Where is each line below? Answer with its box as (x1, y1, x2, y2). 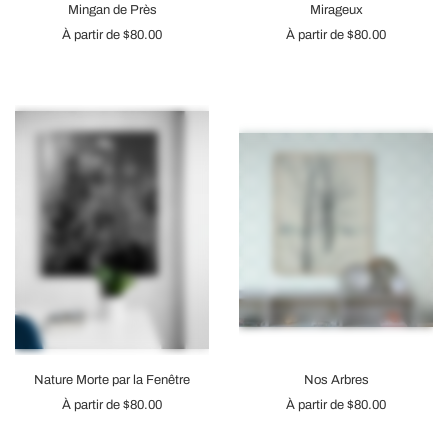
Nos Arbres (303, 373, 369, 387)
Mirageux (309, 3, 363, 17)
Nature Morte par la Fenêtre (34, 373, 190, 387)
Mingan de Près (67, 3, 157, 17)
